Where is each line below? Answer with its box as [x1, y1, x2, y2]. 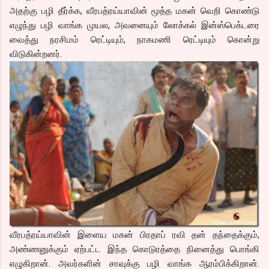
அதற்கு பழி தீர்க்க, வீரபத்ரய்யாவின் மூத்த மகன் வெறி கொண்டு [10, 5, 259, 16]
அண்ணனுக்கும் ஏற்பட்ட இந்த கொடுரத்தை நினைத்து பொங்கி [10, 243, 259, 255]
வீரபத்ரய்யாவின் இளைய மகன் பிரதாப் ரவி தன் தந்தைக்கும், [10, 229, 259, 240]
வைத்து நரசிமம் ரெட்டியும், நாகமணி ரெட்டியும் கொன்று [10, 34, 259, 45]
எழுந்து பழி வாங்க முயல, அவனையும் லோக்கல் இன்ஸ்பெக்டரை [10, 19, 259, 31]
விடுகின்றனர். [10, 48, 62, 59]
